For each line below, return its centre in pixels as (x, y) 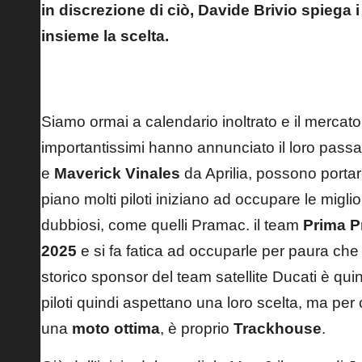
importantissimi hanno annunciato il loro (180, 147)
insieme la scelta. (105, 36)
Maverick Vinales (117, 173)
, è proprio (197, 328)
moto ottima (116, 328)
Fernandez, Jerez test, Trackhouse (123, 83)
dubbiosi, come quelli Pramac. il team (172, 225)
